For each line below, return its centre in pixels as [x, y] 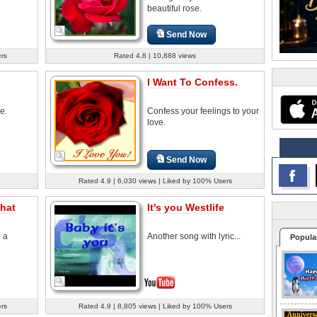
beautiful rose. [174, 8]
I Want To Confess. [192, 82]
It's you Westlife [186, 207]
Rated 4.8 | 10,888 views [155, 55]
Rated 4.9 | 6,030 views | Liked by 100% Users [155, 180]
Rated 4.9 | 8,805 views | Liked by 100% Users [155, 306]
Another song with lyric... [194, 236]
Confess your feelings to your [203, 111]
